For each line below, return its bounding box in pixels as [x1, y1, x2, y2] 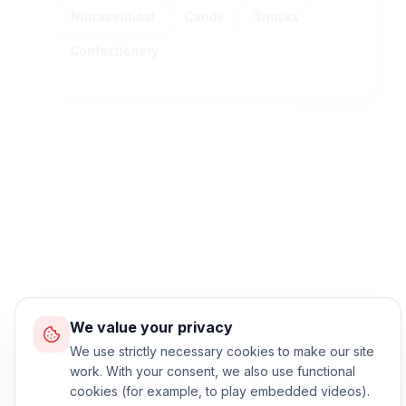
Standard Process [73, 233, 284, 264]
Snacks [254, 8, 300, 24]
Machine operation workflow [73, 267, 235, 283]
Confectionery [70, 42, 159, 58]
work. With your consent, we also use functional [70, 363, 355, 379]
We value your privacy [70, 318, 233, 336]
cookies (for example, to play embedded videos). [70, 383, 370, 399]
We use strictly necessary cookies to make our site [70, 343, 374, 359]
